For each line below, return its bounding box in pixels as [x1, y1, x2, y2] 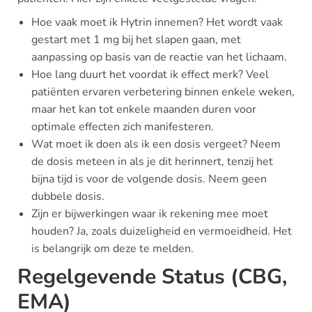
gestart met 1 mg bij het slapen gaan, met [31, 32, 241, 48]
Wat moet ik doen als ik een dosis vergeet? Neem [31, 136, 281, 153]
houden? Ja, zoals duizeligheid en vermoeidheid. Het [31, 224, 292, 240]
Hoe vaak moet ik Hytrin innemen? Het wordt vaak [31, 15, 283, 31]
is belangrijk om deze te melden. [31, 241, 194, 257]
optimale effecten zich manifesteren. [31, 119, 214, 135]
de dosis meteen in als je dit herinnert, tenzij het [31, 154, 273, 170]
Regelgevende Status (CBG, [17, 263, 287, 292]
